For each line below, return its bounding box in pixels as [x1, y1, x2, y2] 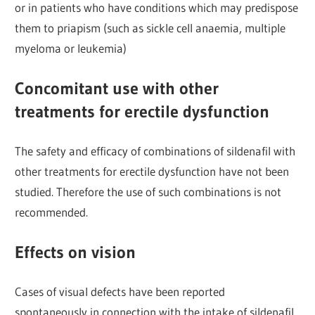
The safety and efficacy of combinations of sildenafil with [15, 143, 296, 159]
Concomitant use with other [15, 77, 219, 98]
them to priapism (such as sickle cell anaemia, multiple [15, 20, 286, 36]
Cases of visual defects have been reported [15, 284, 226, 300]
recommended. [15, 205, 89, 220]
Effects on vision [15, 241, 136, 262]
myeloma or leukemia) [15, 41, 127, 56]
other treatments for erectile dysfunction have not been [15, 164, 290, 179]
